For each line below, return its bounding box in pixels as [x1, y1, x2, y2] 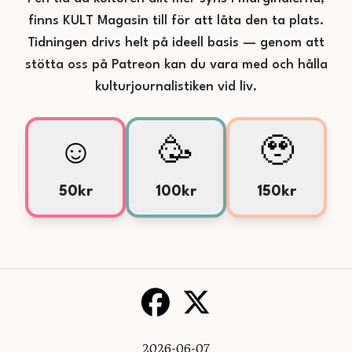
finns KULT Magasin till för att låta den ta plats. [28, 14, 324, 27]
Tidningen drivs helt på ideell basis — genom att [27, 36, 324, 49]
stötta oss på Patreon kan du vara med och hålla [24, 58, 328, 71]
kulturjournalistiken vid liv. [95, 80, 257, 93]
